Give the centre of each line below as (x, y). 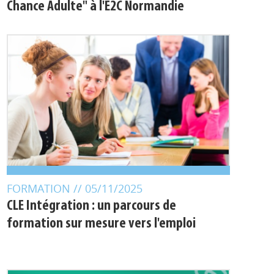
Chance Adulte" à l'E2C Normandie (95, 18)
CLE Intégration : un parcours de (91, 217)
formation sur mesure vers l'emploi (101, 235)
